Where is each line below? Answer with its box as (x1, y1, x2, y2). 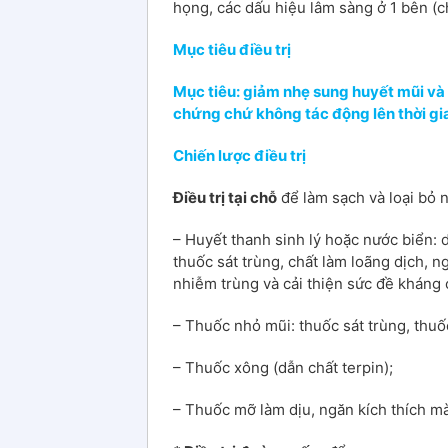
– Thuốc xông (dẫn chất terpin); (173, 357, 393, 377)
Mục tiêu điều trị (173, 39, 291, 59)
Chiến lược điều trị (173, 145, 306, 165)
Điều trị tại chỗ (173, 187, 277, 207)
